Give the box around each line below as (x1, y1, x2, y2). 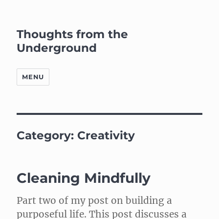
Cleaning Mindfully (17, 170, 151, 186)
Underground (17, 41, 97, 55)
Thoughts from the (17, 27, 129, 41)
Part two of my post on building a (17, 195, 173, 206)
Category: (17, 129, 78, 142)
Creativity (77, 129, 135, 142)
